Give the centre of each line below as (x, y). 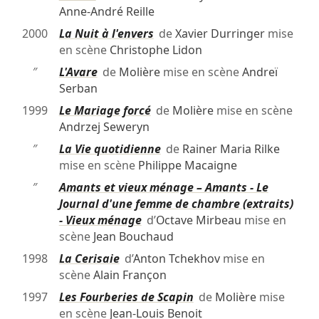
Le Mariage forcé (105, 111)
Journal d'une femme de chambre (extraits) (176, 204)
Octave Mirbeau (198, 220)
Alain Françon (130, 275)
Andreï (260, 72)
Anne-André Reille (106, 12)
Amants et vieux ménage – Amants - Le (163, 188)
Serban (78, 89)
